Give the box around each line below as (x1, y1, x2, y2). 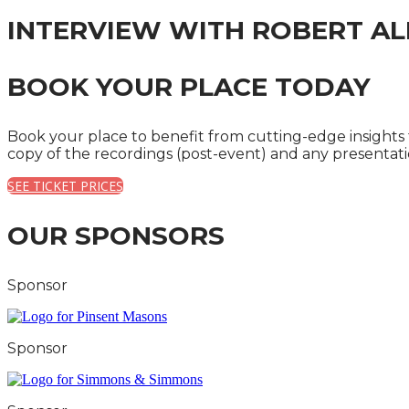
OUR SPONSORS (7, 220, 225, 251)
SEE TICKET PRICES (7, 177, 123, 194)
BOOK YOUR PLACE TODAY (7, 71, 371, 102)
